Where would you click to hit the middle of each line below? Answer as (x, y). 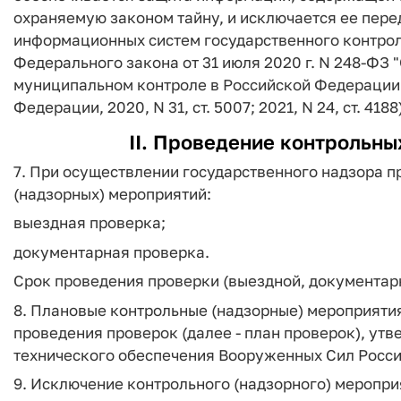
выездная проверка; (90, 222)
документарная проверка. (111, 252)
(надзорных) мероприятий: (112, 193)
